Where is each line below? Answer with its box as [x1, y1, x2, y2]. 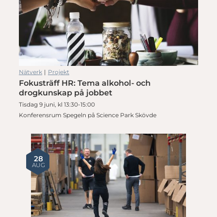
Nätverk [19, 68, 42, 76]
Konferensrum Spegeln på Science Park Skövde [19, 111, 156, 119]
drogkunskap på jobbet [19, 88, 112, 97]
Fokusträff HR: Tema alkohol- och [19, 78, 151, 88]
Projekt [48, 68, 69, 76]
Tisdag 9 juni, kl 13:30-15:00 [19, 100, 95, 108]
